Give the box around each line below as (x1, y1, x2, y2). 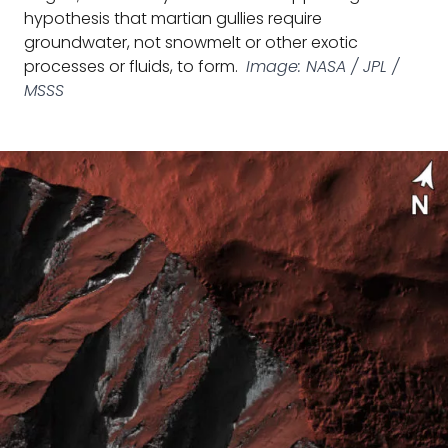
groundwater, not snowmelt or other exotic (24, 31, 358, 54)
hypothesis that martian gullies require (24, 7, 322, 30)
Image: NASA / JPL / (246, 55, 399, 78)
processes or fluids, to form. (24, 55, 238, 78)
